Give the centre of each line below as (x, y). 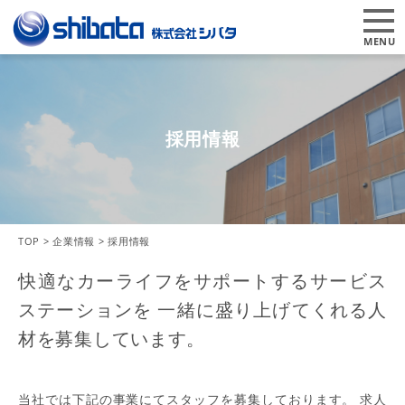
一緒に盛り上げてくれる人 (269, 310)
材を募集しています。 (112, 339)
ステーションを (85, 310)
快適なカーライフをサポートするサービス (202, 281)
